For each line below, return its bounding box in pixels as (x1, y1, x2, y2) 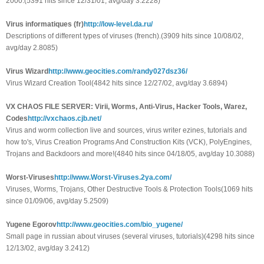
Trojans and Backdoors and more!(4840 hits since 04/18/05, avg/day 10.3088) (6, 150, 255, 159)
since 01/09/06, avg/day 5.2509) (6, 197, 108, 206)
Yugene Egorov (6, 220, 57, 229)
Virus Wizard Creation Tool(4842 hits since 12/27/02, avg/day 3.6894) (6, 79, 227, 88)
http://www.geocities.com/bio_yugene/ (57, 220, 183, 229)
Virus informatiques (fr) (6, 20, 84, 29)
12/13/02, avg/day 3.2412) (6, 244, 90, 253)
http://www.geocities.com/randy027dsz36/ (48, 67, 187, 76)
